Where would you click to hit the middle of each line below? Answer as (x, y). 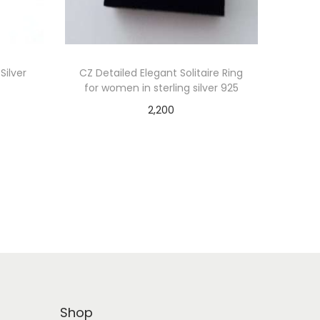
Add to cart (168, 132)
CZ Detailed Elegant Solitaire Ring (161, 73)
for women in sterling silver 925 (161, 88)
